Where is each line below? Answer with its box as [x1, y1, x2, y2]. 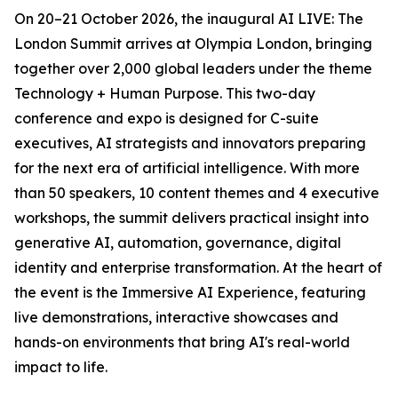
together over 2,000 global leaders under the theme [14, 60, 372, 77]
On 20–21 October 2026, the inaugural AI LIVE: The [14, 10, 363, 28]
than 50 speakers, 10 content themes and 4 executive [14, 184, 379, 202]
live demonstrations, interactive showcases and [14, 308, 338, 326]
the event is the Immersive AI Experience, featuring [14, 283, 366, 301]
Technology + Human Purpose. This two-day [14, 84, 315, 102]
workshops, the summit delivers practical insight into [14, 209, 369, 227]
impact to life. [14, 358, 107, 376]
